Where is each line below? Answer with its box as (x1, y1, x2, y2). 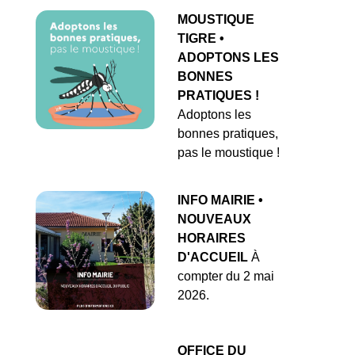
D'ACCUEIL (177, 250, 248, 265)
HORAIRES (177, 231, 246, 246)
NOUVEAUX (177, 212, 251, 227)
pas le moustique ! (177, 146, 280, 160)
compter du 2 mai (177, 269, 274, 284)
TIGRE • (177, 32, 224, 46)
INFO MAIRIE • (177, 193, 263, 208)
